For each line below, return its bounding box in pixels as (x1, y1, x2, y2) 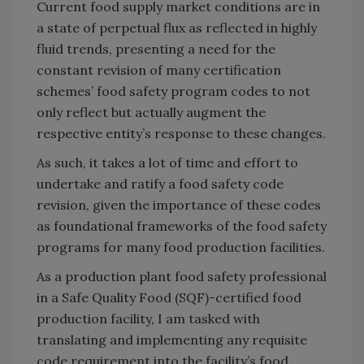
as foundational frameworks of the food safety (37, 217, 327, 234)
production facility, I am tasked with (37, 310, 260, 327)
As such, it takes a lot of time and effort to (37, 154, 298, 171)
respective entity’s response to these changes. (37, 124, 326, 141)
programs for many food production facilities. (37, 238, 325, 255)
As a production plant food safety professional (37, 267, 327, 284)
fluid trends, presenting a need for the (37, 40, 275, 57)
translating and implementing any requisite (37, 331, 307, 348)
